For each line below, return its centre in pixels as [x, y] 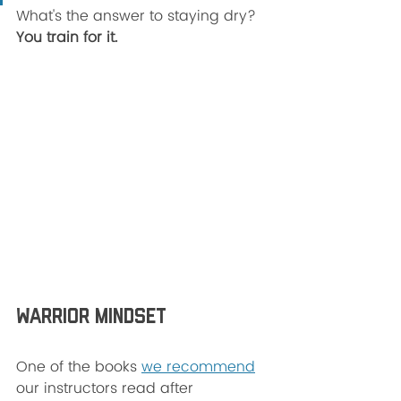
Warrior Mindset [94, 317]
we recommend [198, 367]
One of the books [79, 367]
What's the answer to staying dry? [138, 16]
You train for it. [69, 38]
